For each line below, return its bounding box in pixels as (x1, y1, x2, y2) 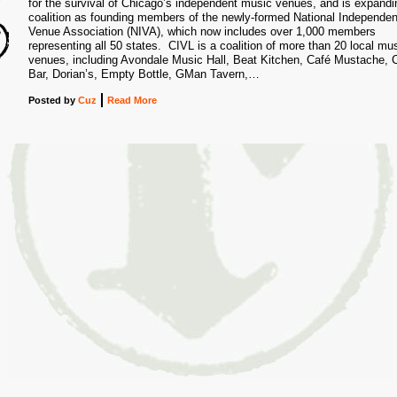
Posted (28, 95, 64, 105)
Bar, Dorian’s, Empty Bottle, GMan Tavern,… (28, 67, 260, 81)
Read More (107, 95, 157, 105)
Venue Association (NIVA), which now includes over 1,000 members (28, 25, 376, 38)
